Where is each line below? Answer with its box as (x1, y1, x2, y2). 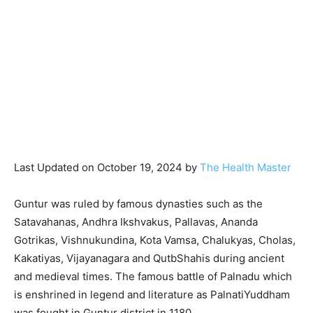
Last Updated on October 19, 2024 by (14, 160, 200, 174)
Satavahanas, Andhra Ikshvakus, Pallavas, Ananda (14, 214, 258, 228)
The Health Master (200, 160, 291, 174)
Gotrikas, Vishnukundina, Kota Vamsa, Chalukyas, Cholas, (14, 233, 296, 247)
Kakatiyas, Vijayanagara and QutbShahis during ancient (14, 251, 284, 265)
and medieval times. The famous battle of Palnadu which (14, 269, 292, 283)
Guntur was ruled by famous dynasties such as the (14, 196, 263, 210)
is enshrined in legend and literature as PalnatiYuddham (14, 287, 290, 301)
